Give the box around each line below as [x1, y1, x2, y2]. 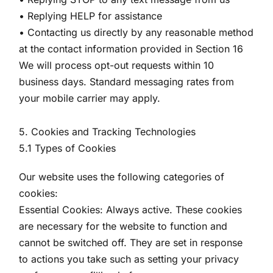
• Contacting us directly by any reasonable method [19, 26, 254, 38]
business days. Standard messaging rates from [19, 76, 235, 88]
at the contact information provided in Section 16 [19, 43, 244, 55]
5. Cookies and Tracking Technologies [19, 126, 196, 138]
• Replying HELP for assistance [19, 10, 163, 22]
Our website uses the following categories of [19, 171, 225, 183]
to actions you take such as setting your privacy [19, 253, 239, 265]
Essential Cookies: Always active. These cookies [19, 204, 243, 216]
